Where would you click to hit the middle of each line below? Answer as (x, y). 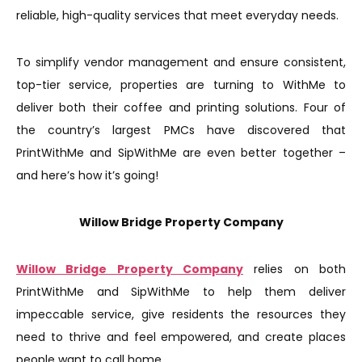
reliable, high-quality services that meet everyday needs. (179, 15)
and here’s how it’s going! (89, 175)
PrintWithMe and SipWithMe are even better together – (181, 152)
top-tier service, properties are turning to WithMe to (181, 84)
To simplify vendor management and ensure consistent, (181, 62)
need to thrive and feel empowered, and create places (181, 337)
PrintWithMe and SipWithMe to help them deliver (181, 291)
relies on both (295, 269)
